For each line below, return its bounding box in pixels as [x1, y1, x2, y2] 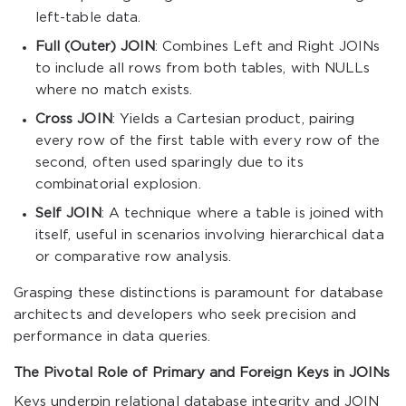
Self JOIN [35, 208, 101, 219]
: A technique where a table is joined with [101, 208, 384, 219]
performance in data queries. [14, 331, 210, 343]
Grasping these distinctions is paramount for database [14, 287, 384, 299]
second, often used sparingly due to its [35, 157, 304, 169]
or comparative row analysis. [35, 251, 231, 263]
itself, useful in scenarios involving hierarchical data [35, 229, 384, 241]
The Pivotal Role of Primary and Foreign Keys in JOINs [14, 367, 391, 379]
